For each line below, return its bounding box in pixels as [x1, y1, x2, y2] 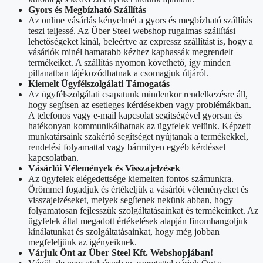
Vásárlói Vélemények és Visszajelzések [28, 163, 180, 173]
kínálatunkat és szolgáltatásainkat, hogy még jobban [28, 226, 220, 237]
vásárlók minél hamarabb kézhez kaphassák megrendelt [28, 46, 233, 57]
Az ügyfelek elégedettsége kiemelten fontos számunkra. [28, 173, 234, 184]
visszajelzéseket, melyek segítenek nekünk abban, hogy [28, 194, 233, 205]
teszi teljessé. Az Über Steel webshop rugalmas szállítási [28, 25, 235, 36]
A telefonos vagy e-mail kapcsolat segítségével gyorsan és [28, 110, 242, 120]
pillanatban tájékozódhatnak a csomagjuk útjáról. [28, 68, 208, 78]
